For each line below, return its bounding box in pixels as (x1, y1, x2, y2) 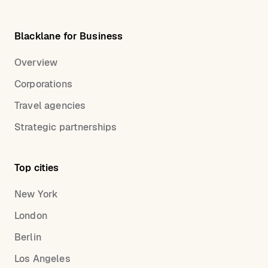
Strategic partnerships (14, 121, 117, 134)
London (14, 209, 47, 223)
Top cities (14, 162, 59, 175)
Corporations (14, 78, 72, 91)
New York (14, 188, 59, 201)
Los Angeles (14, 252, 71, 266)
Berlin (14, 231, 41, 244)
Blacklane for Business (14, 30, 123, 43)
